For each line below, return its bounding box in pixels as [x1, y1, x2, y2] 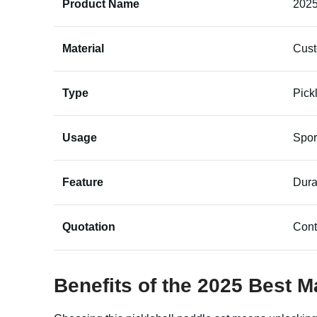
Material [62, 42, 104, 54]
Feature [62, 176, 103, 188]
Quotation [62, 221, 115, 233]
